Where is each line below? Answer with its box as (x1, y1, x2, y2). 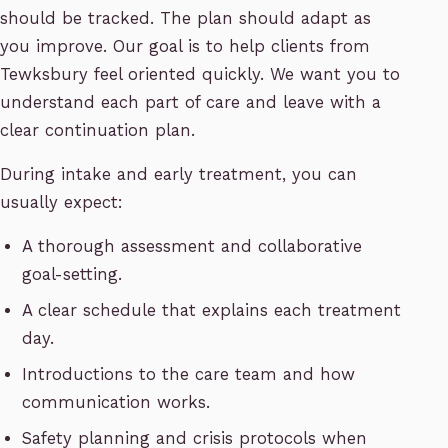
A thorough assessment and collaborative (22, 237, 363, 257)
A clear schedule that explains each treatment (22, 301, 402, 321)
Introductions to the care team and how (22, 365, 356, 385)
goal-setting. (22, 265, 123, 285)
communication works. (22, 393, 211, 413)
